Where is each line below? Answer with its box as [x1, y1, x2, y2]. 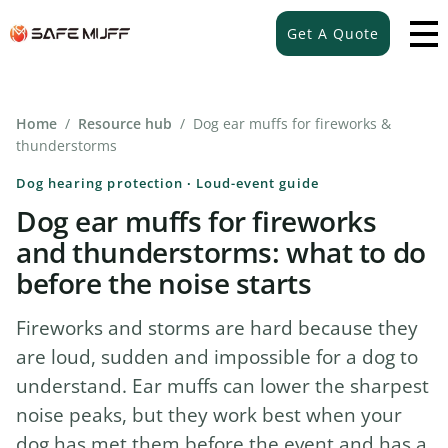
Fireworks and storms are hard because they [16, 315, 418, 341]
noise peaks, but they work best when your [16, 402, 402, 428]
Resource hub [78, 115, 172, 134]
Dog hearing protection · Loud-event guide [16, 174, 319, 193]
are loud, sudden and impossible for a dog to [16, 344, 418, 370]
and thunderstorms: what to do [16, 233, 426, 272]
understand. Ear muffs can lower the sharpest [16, 373, 429, 399]
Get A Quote [286, 23, 379, 43]
